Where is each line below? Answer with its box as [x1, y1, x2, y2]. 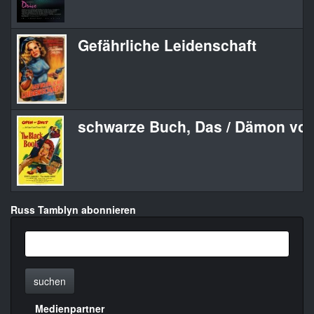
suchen [34, 274, 66, 289]
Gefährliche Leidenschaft [78, 34, 257, 56]
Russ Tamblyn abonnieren [11, 203, 136, 217]
